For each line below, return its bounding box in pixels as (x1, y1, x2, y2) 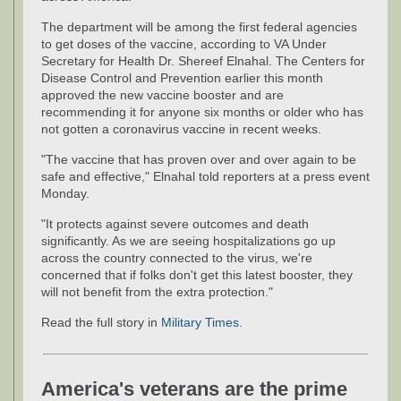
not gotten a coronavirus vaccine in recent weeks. (41, 121, 321, 136)
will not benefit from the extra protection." (41, 284, 273, 299)
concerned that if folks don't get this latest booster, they (41, 267, 353, 282)
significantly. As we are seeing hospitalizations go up (41, 233, 336, 248)
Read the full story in (41, 314, 161, 329)
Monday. (41, 185, 90, 200)
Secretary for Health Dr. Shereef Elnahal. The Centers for (41, 53, 365, 68)
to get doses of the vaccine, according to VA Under (41, 36, 327, 51)
